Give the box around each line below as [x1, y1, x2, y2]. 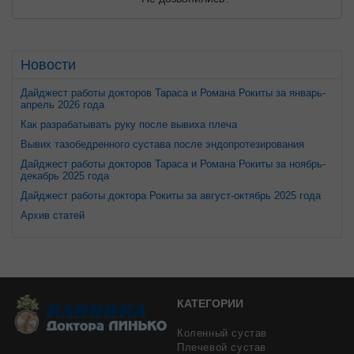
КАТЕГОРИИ [177, 297, 243, 311]
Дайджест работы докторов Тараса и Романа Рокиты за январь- [21, 87, 326, 100]
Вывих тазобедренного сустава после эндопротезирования [21, 138, 304, 151]
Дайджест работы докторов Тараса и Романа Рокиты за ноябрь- [21, 158, 326, 171]
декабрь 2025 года [21, 170, 109, 183]
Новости [21, 57, 76, 73]
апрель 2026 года [21, 99, 104, 111]
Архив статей [21, 209, 85, 222]
